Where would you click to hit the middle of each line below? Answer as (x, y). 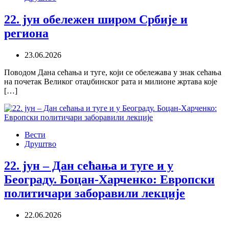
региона (26, 33)
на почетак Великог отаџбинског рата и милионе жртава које (111, 82)
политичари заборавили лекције (95, 193)
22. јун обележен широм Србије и (96, 20)
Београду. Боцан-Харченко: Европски (109, 180)
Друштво (40, 144)
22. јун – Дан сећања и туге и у (89, 166)
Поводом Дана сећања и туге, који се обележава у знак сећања (113, 73)
